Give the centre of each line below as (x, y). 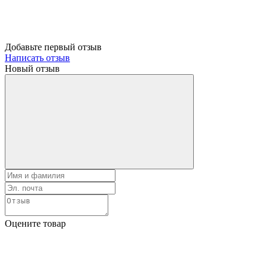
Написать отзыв (37, 57)
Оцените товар (35, 223)
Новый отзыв (32, 68)
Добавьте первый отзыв (53, 47)
